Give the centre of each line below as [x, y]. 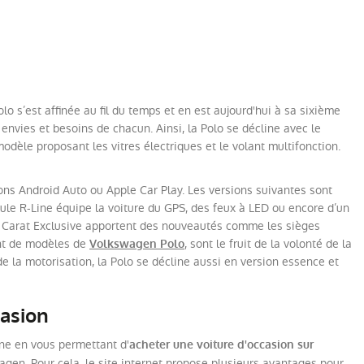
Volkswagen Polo [137, 245]
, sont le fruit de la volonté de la [268, 244]
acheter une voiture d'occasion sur [221, 345]
